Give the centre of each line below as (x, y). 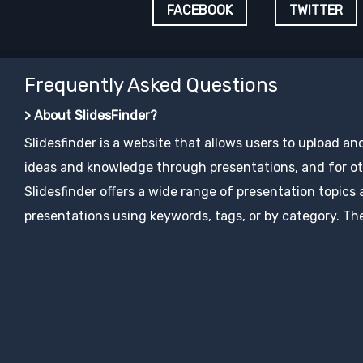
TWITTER (316, 10)
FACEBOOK (200, 10)
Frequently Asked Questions (151, 85)
